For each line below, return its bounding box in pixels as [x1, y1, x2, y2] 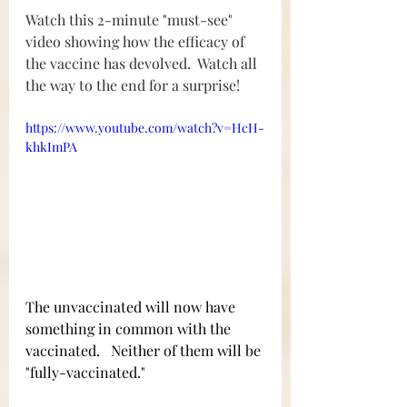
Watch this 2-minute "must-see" [25, 9, 236, 29]
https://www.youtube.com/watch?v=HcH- [25, 118, 264, 136]
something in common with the [25, 319, 234, 339]
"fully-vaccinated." [25, 362, 145, 382]
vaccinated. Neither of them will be [25, 341, 264, 361]
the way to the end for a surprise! [25, 74, 240, 94]
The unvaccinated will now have [25, 297, 239, 317]
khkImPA [25, 137, 77, 155]
